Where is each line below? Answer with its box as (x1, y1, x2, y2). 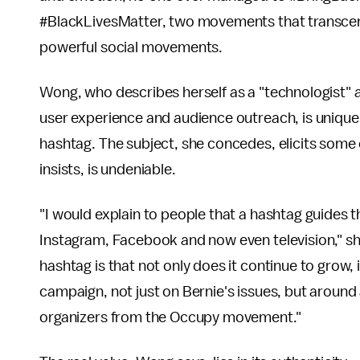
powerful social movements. (39, 39, 223, 56)
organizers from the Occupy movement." (39, 309, 301, 326)
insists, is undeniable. (39, 162, 176, 178)
